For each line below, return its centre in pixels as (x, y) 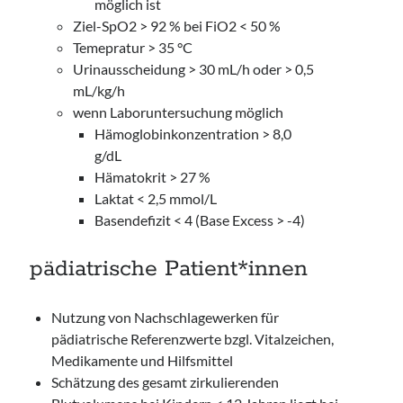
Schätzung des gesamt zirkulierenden (166, 382)
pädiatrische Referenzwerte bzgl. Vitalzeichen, (193, 339)
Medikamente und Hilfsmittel (143, 360)
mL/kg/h (99, 90)
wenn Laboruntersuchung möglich (179, 112)
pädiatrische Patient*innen (169, 269)
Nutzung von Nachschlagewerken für (166, 317)
